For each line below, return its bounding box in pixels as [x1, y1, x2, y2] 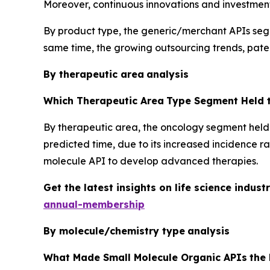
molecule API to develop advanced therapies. [43, 154, 258, 167]
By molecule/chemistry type [43, 224, 185, 237]
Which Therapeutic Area [43, 94, 164, 107]
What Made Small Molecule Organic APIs [43, 251, 247, 263]
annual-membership [43, 198, 145, 210]
